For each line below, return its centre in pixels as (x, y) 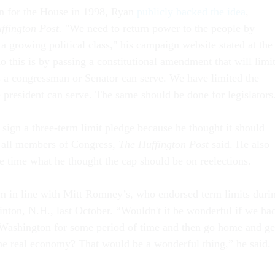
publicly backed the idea (191, 11)
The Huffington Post (165, 144)
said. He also (241, 144)
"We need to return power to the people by (158, 28)
